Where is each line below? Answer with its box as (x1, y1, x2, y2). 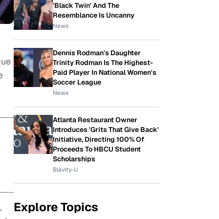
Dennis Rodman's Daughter (53, 48, 141, 57)
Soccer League (53, 78, 101, 87)
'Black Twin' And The (53, 1, 119, 10)
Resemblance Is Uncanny (53, 11, 134, 20)
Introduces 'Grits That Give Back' (53, 125, 159, 134)
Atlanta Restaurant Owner (53, 115, 137, 124)
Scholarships (53, 154, 95, 163)
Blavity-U (53, 166, 78, 174)
